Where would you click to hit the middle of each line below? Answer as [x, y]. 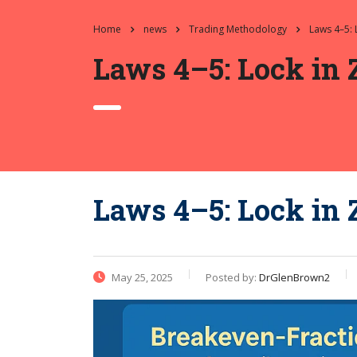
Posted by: [232, 278]
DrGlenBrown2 [294, 278]
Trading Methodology [238, 29]
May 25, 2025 [141, 278]
